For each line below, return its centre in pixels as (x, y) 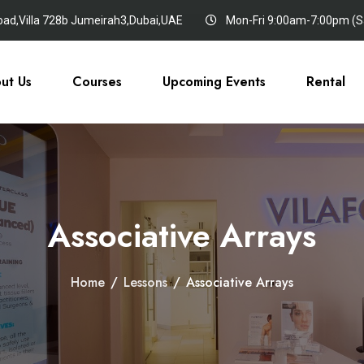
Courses (97, 82)
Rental (325, 82)
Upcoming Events (214, 82)
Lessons (145, 282)
